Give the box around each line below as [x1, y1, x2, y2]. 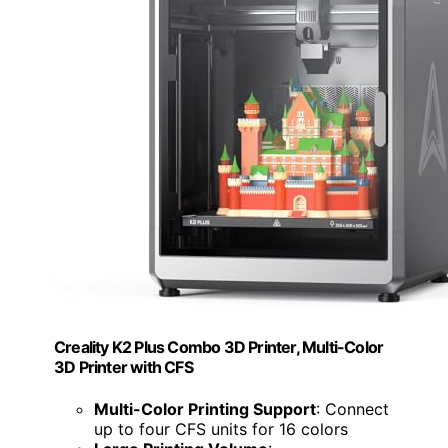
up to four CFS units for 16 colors [94, 418, 348, 439]
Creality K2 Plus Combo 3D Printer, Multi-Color [54, 337, 384, 358]
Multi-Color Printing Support [94, 398, 316, 419]
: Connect [316, 398, 389, 419]
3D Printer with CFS [54, 357, 193, 378]
